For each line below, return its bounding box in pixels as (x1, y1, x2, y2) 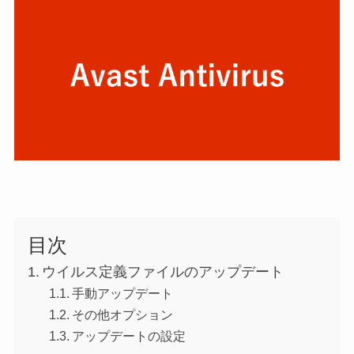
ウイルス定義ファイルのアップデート (42, 263, 284, 280)
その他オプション (72, 307, 173, 322)
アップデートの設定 (72, 328, 186, 343)
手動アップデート (72, 286, 173, 301)
